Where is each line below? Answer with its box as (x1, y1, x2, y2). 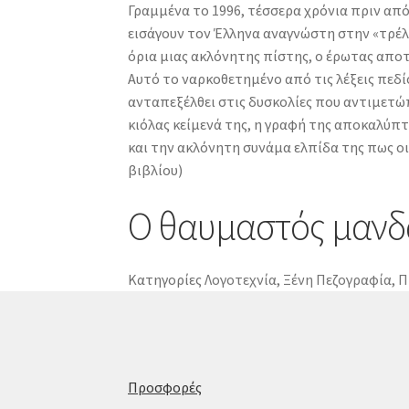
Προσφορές (128, 378, 203, 397)
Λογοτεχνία (204, 270, 278, 289)
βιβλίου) (128, 161, 184, 180)
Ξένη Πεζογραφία (283, 270, 393, 289)
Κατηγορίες (128, 270, 203, 289)
